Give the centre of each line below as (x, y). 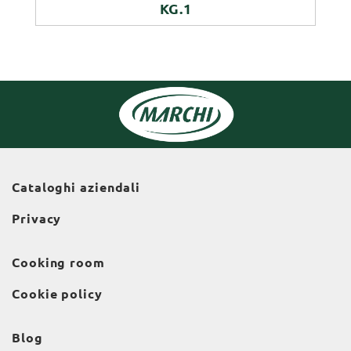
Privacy (37, 219)
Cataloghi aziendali (76, 188)
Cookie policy (57, 294)
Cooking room (58, 263)
